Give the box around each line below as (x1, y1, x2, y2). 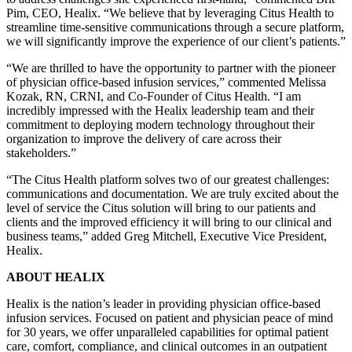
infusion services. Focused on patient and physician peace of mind (6, 310, 333, 324)
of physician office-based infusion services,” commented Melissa (6, 75, 326, 89)
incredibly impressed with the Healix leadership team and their (6, 103, 314, 117)
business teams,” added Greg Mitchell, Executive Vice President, (6, 229, 327, 243)
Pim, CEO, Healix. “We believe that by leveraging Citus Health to (6, 5, 334, 20)
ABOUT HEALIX (6, 269, 105, 284)
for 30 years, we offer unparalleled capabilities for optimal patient (6, 324, 328, 339)
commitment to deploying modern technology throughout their (6, 117, 314, 131)
